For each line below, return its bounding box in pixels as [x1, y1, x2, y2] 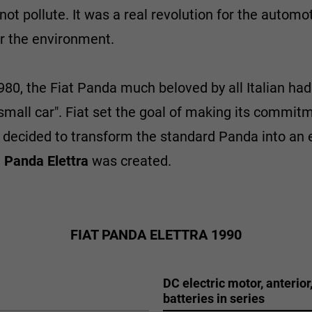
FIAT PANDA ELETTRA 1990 [70, 226, 242, 243]
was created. [88, 153, 175, 169]
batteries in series [163, 291, 265, 306]
